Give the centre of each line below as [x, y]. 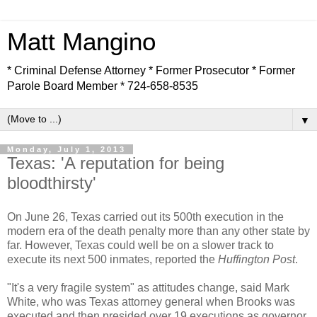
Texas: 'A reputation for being [116, 163]
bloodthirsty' [52, 183]
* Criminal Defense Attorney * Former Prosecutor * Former [151, 70]
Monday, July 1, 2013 [67, 149]
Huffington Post [257, 259]
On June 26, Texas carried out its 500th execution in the [145, 217]
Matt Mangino [81, 42]
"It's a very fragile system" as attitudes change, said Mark [148, 287]
